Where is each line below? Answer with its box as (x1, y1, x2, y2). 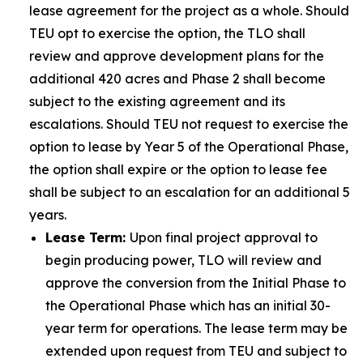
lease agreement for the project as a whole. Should (29, 2, 349, 19)
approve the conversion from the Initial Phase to (45, 275, 346, 291)
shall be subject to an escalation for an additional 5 (29, 184, 350, 200)
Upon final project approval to (130, 229, 318, 246)
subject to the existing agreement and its (29, 93, 285, 109)
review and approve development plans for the (29, 48, 324, 64)
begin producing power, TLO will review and (45, 252, 322, 268)
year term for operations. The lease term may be (45, 320, 348, 336)
